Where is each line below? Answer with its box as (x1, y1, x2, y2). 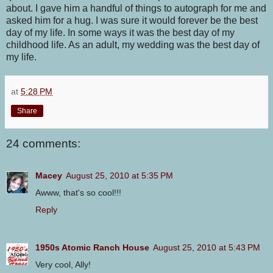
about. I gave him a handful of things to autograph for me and (6, 3, 266, 14)
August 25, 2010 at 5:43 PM (153, 242, 260, 252)
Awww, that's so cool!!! (35, 187, 121, 197)
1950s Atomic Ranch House (35, 242, 149, 252)
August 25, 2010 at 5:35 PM (66, 170, 173, 180)
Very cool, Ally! (35, 259, 91, 269)
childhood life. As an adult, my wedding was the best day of (6, 40, 260, 51)
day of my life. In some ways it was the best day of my (6, 27, 235, 38)
